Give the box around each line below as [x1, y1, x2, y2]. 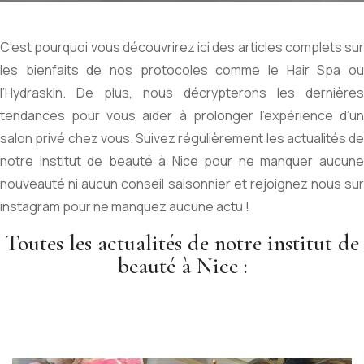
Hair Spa [286, 60, 341, 79]
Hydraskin [5, 83, 63, 102]
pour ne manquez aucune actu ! [60, 197, 249, 215]
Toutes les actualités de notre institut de [5, 228, 359, 257]
